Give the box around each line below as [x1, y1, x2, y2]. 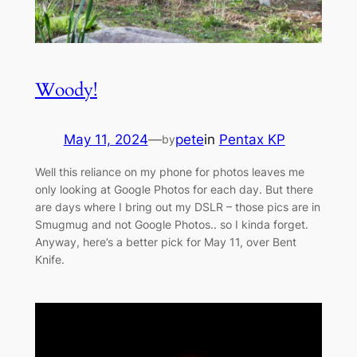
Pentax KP [218, 131, 285, 147]
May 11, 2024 [63, 131, 148, 147]
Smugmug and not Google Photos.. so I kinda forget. [34, 217, 308, 231]
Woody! [34, 76, 97, 102]
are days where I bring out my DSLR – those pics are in [34, 199, 320, 214]
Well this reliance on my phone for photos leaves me [34, 164, 304, 178]
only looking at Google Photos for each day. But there [34, 182, 313, 196]
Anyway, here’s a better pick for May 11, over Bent [34, 234, 296, 249]
